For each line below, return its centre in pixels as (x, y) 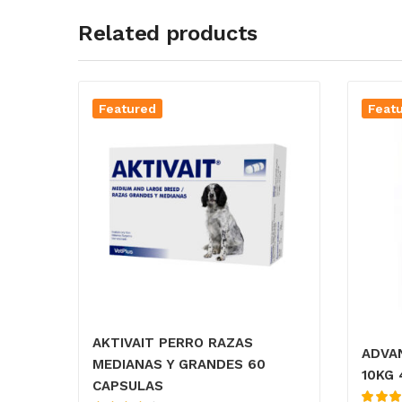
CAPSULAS (128, 385)
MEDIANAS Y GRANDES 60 (179, 364)
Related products (168, 33)
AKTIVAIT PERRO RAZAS (173, 342)
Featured (127, 108)
